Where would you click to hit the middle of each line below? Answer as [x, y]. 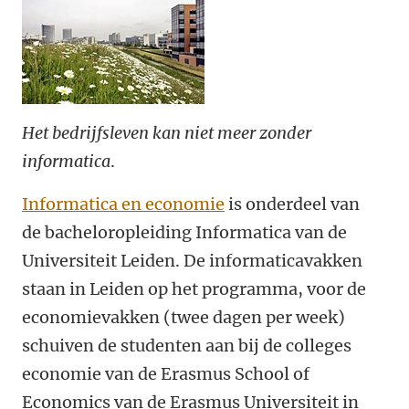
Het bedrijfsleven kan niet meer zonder [167, 133]
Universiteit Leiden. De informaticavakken [192, 261]
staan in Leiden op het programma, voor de [194, 289]
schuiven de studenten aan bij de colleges [187, 346]
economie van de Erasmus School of [166, 374]
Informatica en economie [123, 204]
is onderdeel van [292, 204]
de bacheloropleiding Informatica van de [184, 232]
